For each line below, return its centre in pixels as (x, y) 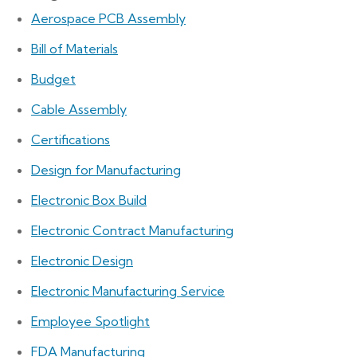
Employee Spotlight (90, 321)
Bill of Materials (75, 48)
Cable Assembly (79, 109)
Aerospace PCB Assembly (108, 18)
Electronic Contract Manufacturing (132, 230)
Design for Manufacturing (106, 169)
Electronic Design (82, 260)
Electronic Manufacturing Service (128, 290)
